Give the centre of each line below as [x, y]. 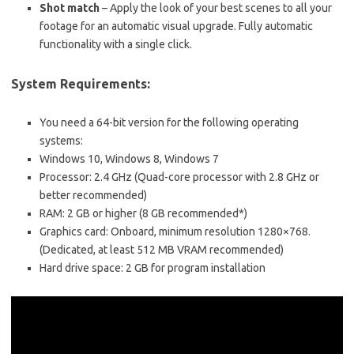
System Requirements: [81, 84]
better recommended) [93, 195]
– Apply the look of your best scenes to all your [216, 8]
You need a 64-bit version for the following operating [169, 122]
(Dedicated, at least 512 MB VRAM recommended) [162, 250]
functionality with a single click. [116, 44]
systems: [61, 141]
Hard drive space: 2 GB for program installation [153, 268]
